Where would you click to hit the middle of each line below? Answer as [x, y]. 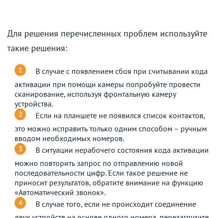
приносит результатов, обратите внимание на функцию [109, 182]
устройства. [34, 103]
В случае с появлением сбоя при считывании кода [122, 71]
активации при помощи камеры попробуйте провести [108, 84]
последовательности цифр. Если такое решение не [101, 173]
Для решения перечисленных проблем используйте [107, 33]
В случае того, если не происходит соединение [116, 204]
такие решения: [37, 48]
